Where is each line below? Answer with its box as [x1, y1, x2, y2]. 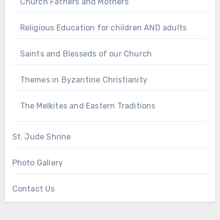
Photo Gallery [12, 158, 63, 168]
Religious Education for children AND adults [20, 23, 187, 33]
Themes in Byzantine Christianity [20, 75, 147, 85]
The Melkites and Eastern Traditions [20, 101, 156, 111]
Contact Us [12, 184, 55, 194]
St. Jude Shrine [12, 132, 71, 142]
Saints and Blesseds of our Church [20, 49, 152, 59]
